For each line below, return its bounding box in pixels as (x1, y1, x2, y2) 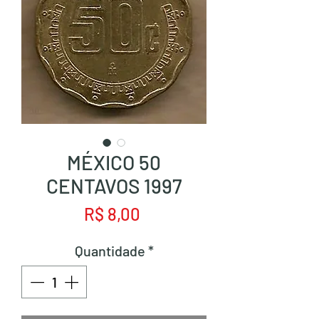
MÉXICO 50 (67, 150, 161, 174)
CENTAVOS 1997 (46, 174, 182, 198)
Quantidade (74, 242, 145, 259)
